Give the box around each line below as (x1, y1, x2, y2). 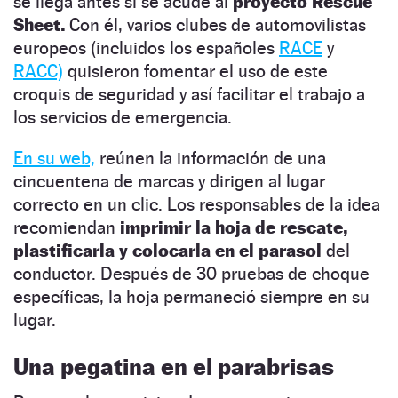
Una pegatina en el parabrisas (13, 352, 334, 380)
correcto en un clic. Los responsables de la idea (13, 193, 380, 215)
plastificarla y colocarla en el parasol (13, 239, 322, 261)
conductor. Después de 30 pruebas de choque (13, 262, 370, 284)
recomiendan (13, 216, 120, 238)
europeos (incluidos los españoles (13, 36, 279, 59)
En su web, (13, 147, 95, 169)
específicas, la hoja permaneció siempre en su (13, 285, 370, 307)
